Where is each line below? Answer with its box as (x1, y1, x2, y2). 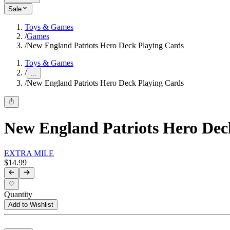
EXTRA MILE (4, 148, 54, 158)
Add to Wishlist (8, 201, 53, 209)
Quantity (4, 190, 32, 199)
